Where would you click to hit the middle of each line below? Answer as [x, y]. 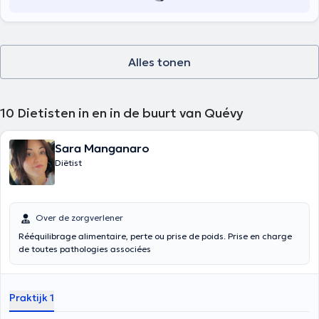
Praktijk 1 [32, 298]
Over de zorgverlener [79, 218]
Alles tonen [159, 62]
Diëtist [68, 163]
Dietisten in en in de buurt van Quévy [130, 113]
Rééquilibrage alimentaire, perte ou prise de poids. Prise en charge [155, 236]
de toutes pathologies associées [85, 249]
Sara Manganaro [102, 148]
